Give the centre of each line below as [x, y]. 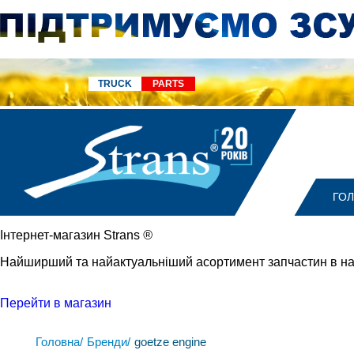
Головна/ [59, 342]
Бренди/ [109, 342]
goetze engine [170, 342]
